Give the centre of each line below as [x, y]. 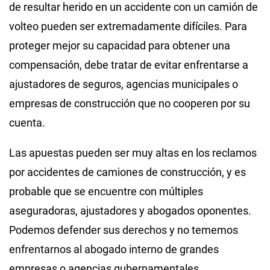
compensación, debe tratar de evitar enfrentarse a [129, 64]
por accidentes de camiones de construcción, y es [127, 172]
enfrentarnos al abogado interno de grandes [114, 249]
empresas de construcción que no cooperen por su [130, 103]
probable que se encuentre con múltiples [106, 191]
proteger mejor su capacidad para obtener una [120, 45]
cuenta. [27, 122]
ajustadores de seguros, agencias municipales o [124, 84]
